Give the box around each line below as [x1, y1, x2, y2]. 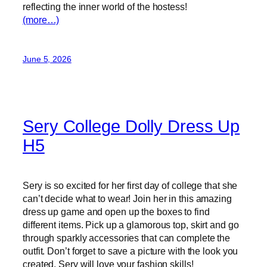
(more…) [23, 14, 60, 25]
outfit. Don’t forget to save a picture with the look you [23, 245, 238, 256]
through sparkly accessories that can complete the [23, 232, 231, 243]
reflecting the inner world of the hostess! [23, 1, 187, 12]
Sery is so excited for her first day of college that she [23, 179, 238, 191]
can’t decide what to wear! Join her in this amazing [23, 193, 232, 204]
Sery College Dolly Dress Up [23, 116, 240, 136]
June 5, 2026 [23, 54, 72, 64]
